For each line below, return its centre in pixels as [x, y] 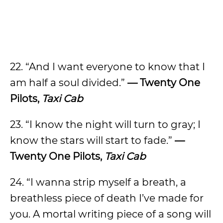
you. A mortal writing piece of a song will [111, 214]
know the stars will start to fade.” [92, 140]
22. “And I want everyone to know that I [108, 67]
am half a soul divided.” [69, 83]
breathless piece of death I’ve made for [107, 198]
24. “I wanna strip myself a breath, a [98, 182]
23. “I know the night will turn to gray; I [105, 124]
